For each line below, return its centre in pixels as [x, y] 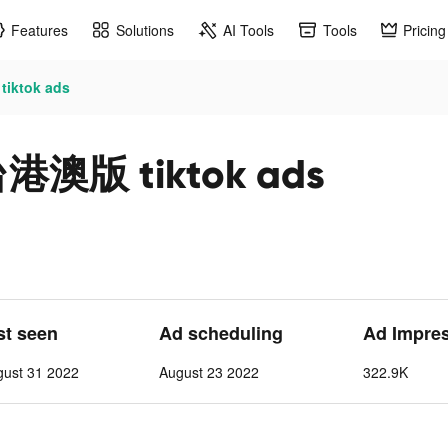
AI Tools [248, 29]
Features [39, 29]
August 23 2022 [209, 372]
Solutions [145, 29]
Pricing [424, 29]
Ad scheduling [221, 333]
